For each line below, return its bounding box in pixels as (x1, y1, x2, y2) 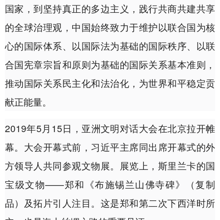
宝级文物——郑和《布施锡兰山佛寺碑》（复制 (5, 177, 215, 191)
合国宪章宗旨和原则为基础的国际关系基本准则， (5, 57, 215, 71)
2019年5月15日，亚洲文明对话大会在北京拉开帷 (5, 121, 215, 135)
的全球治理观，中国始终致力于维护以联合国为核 (5, 20, 215, 34)
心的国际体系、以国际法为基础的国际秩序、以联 (5, 39, 215, 53)
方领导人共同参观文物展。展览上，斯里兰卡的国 (5, 159, 215, 172)
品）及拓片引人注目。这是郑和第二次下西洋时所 (5, 196, 215, 210)
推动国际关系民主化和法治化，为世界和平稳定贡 (5, 76, 215, 90)
